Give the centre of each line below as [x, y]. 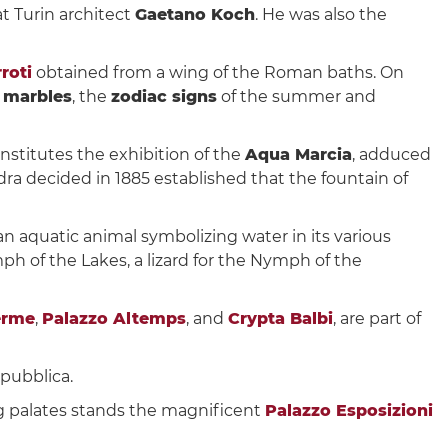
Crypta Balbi [280, 318]
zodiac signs [164, 96]
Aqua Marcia [298, 154]
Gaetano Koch [195, 14]
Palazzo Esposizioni [349, 410]
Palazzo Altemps [114, 318]
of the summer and [296, 96]
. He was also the [321, 14]
